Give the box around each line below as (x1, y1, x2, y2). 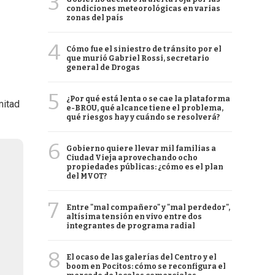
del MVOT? (66, 172, 107, 180)
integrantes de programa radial (66, 222, 195, 230)
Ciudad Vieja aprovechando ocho (66, 153, 198, 162)
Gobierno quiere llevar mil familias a (66, 144, 216, 153)
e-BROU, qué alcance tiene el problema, (66, 104, 223, 112)
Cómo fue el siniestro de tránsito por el (66, 45, 222, 53)
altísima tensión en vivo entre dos (66, 212, 202, 221)
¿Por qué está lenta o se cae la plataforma (66, 95, 230, 103)
